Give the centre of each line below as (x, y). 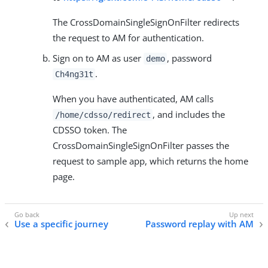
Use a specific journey (61, 224)
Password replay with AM (200, 224)
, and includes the (189, 115)
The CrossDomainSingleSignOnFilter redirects (146, 22)
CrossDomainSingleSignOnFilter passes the (141, 146)
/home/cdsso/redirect (103, 115)
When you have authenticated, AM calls (133, 99)
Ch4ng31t (74, 74)
